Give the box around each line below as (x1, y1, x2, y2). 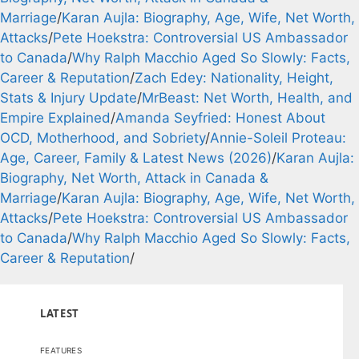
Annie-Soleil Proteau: (210, 130, 346, 146)
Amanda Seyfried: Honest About (115, 110, 325, 126)
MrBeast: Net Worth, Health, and (142, 90, 353, 106)
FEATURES (40, 345, 83, 355)
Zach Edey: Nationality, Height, (135, 70, 333, 86)
